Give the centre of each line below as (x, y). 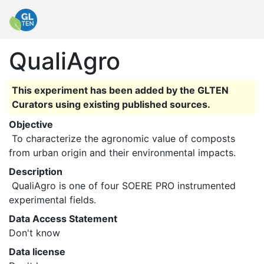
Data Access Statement (63, 219)
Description (36, 171)
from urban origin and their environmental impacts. (124, 153)
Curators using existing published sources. (111, 104)
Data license (37, 252)
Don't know (34, 233)
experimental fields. (54, 200)
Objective (31, 124)
